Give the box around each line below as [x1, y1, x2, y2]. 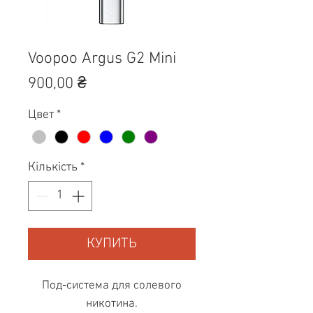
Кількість [28, 159, 78, 175]
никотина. [86, 296, 138, 311]
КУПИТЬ [87, 235, 137, 252]
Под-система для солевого [42, 278, 182, 293]
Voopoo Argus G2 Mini [28, 48, 176, 68]
